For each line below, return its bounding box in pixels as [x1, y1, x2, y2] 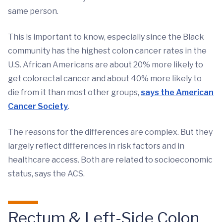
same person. [8, 6, 58, 16]
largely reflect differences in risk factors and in [8, 141, 184, 151]
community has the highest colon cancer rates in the [8, 46, 207, 56]
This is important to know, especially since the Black [8, 32, 204, 42]
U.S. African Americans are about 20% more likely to [8, 60, 203, 70]
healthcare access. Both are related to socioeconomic [8, 155, 213, 165]
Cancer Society [8, 102, 68, 111]
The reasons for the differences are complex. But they [8, 127, 213, 137]
